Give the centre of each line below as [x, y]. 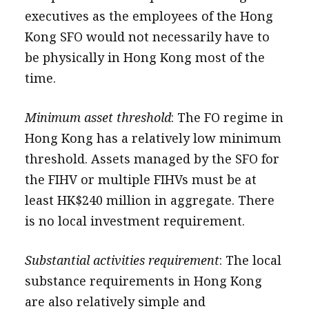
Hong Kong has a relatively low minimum [153, 138]
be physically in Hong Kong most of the [144, 57]
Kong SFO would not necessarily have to [147, 37]
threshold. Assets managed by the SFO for [152, 159]
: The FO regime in [227, 117]
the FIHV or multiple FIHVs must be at [140, 179]
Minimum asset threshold [98, 117]
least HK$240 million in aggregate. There [149, 200]
